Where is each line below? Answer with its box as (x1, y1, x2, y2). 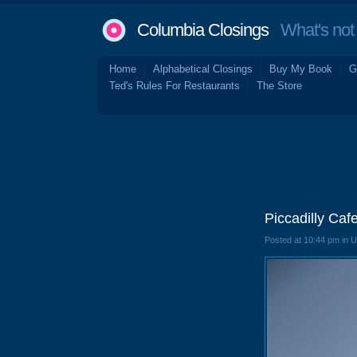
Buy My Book (269, 63, 332, 75)
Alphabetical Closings (153, 63, 253, 75)
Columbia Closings (137, 20, 269, 40)
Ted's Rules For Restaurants (109, 80, 240, 92)
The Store (257, 80, 302, 92)
